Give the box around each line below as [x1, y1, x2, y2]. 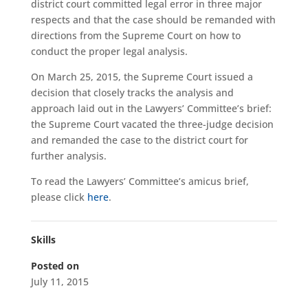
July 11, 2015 [30, 275, 89, 288]
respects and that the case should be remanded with [30, 13, 276, 26]
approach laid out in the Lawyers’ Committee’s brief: [30, 102, 272, 115]
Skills [30, 233, 56, 246]
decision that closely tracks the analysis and [30, 86, 234, 99]
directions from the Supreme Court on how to [30, 29, 241, 42]
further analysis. [30, 149, 107, 162]
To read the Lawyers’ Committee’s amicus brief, [30, 175, 249, 188]
